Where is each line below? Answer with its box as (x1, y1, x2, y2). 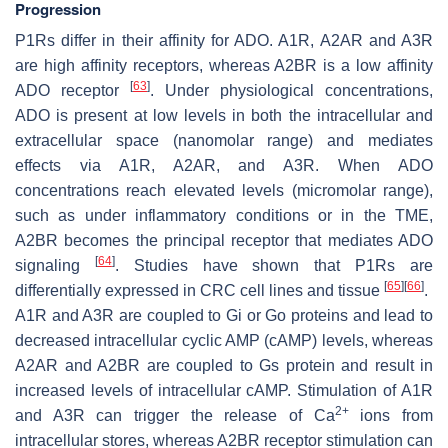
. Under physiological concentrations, (150, 81, 433, 99)
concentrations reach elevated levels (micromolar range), (15, 181, 433, 199)
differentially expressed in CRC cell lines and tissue (15, 281, 384, 299)
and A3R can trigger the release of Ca (15, 406, 335, 424)
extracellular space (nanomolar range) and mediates (15, 131, 433, 149)
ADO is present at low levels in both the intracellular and (15, 106, 433, 124)
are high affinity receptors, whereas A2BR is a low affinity (15, 56, 433, 74)
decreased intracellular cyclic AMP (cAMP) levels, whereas (15, 331, 433, 349)
